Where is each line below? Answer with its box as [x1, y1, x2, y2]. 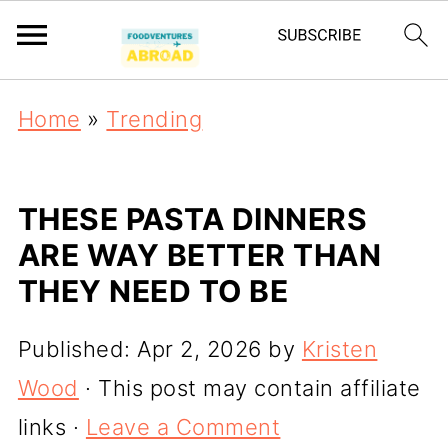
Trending [106, 106, 203, 132]
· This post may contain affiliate [78, 375, 421, 401]
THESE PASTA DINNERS [17, 201, 368, 237]
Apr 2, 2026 [137, 336, 262, 362]
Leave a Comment [85, 414, 281, 440]
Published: [17, 336, 138, 362]
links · [17, 414, 86, 440]
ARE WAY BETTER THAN [17, 237, 382, 273]
